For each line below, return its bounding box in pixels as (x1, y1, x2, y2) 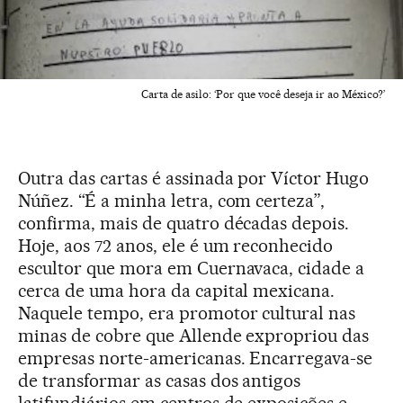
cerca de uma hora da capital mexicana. (18, 280, 336, 302)
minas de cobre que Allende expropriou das (18, 325, 370, 347)
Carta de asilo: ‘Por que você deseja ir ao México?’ (141, 87, 385, 102)
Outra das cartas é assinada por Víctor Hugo (18, 167, 370, 190)
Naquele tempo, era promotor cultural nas (18, 302, 356, 325)
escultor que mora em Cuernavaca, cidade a (18, 257, 365, 280)
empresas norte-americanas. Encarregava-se (18, 347, 373, 370)
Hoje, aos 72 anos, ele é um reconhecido (18, 235, 334, 257)
